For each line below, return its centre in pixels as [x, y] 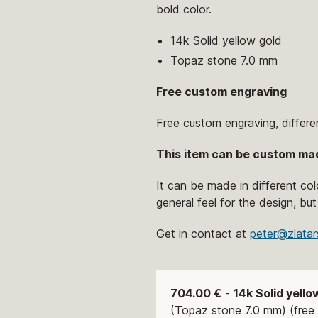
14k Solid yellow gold [226, 41]
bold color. [184, 10]
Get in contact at [203, 234]
